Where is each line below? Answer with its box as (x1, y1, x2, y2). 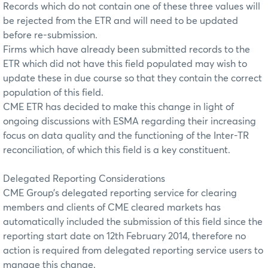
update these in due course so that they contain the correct (3, 74, 262, 84)
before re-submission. (3, 31, 98, 41)
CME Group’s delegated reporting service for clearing (3, 188, 237, 199)
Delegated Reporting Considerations (3, 174, 165, 184)
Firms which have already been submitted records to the (3, 45, 250, 55)
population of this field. (3, 88, 103, 98)
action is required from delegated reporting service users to (3, 246, 263, 256)
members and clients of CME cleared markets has (3, 203, 221, 213)
